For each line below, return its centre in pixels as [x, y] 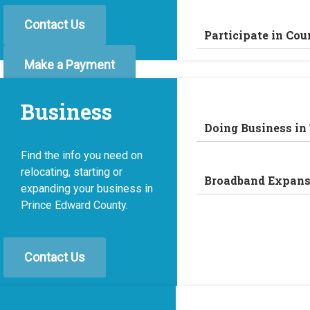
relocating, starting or [72, 172]
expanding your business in [87, 189]
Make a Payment [70, 65]
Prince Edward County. [74, 205]
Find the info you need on [82, 155]
